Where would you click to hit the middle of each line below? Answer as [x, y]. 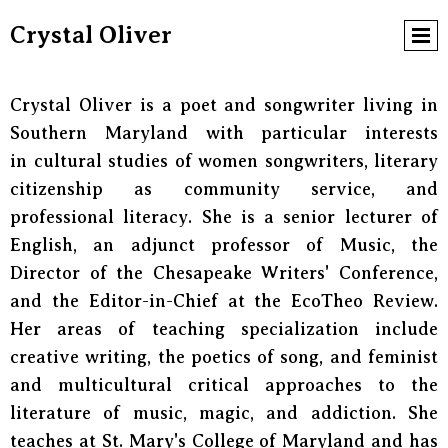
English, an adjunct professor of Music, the [224, 245]
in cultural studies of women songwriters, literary [224, 161]
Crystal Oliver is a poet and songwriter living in [224, 105]
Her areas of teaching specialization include [224, 329]
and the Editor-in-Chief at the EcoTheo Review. [224, 301]
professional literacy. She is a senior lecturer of [224, 217]
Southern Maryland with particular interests [224, 133]
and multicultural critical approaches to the [224, 385]
